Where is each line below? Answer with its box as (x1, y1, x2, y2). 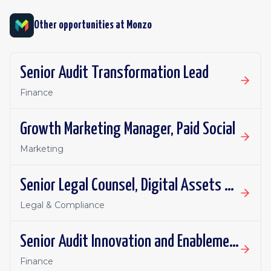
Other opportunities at (34, 19, 126, 31)
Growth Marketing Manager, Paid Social (20, 121, 235, 138)
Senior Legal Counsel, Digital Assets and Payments (224, 177, 234, 194)
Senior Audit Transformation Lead (20, 65, 209, 82)
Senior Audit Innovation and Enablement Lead (229, 233, 239, 250)
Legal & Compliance (20, 200, 105, 211)
